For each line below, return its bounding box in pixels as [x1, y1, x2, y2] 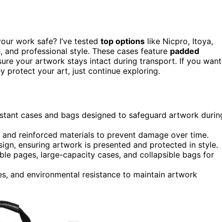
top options [101, 36, 145, 46]
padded [170, 46, 199, 56]
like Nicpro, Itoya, [145, 36, 213, 46]
